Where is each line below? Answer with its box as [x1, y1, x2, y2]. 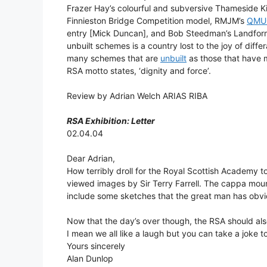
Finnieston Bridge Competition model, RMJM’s [67, 15, 247, 26]
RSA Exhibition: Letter [67, 116, 155, 126]
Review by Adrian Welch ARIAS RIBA [67, 91, 207, 101]
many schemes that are [67, 53, 160, 64]
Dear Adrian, [67, 153, 115, 164]
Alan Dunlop [67, 253, 113, 264]
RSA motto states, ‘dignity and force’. [67, 66, 211, 76]
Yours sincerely [67, 241, 125, 252]
